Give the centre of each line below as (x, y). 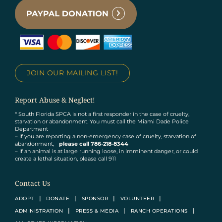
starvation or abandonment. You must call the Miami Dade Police (102, 122)
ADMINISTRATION (39, 211)
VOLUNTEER (137, 199)
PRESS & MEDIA (97, 211)
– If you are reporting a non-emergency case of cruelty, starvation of (106, 137)
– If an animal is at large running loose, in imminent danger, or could (106, 151)
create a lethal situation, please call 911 (65, 159)
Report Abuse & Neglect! (55, 100)
